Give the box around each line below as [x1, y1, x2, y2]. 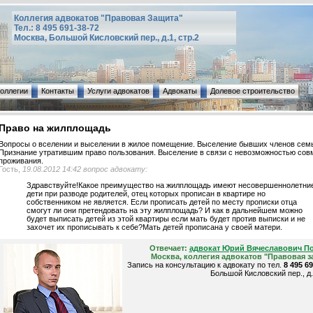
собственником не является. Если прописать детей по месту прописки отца [26, 198, 297, 207]
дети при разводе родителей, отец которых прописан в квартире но [26, 189, 265, 198]
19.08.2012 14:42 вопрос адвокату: [22, 165, 147, 174]
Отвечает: [149, 244, 189, 253]
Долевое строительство [210, 87, 295, 95]
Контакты [41, 87, 74, 95]
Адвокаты [163, 87, 197, 95]
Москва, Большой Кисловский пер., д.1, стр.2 [14, 33, 199, 43]
